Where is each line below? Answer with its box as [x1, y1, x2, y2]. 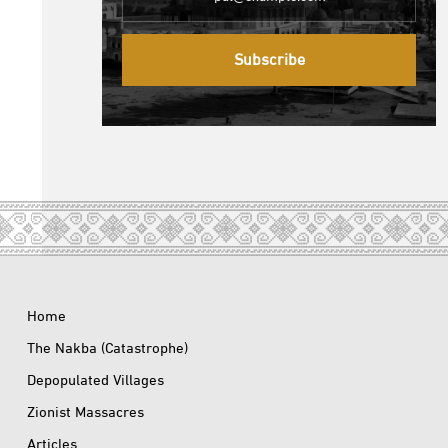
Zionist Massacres [27, 401, 144, 427]
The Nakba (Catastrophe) [27, 337, 188, 363]
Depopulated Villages [27, 369, 164, 395]
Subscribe [233, 48, 305, 76]
